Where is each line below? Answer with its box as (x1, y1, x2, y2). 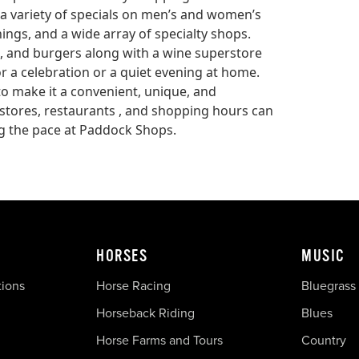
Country (301, 330, 346, 349)
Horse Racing (96, 276, 171, 295)
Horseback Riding (96, 303, 195, 322)
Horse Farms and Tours (96, 330, 223, 349)
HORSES (96, 246, 147, 265)
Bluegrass (301, 276, 356, 295)
